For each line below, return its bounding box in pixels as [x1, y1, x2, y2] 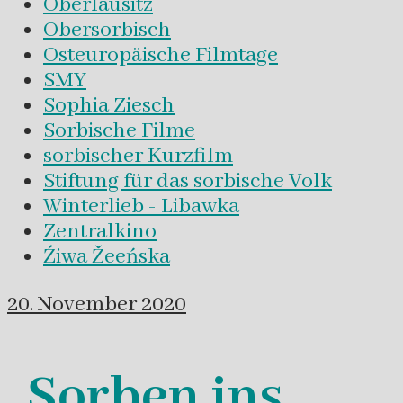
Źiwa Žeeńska [43, 242, 170, 271]
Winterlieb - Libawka [43, 192, 239, 220]
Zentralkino [43, 217, 157, 246]
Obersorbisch [43, 15, 171, 44]
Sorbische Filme [43, 116, 195, 145]
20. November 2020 [7, 291, 186, 319]
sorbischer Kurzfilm [43, 141, 233, 170]
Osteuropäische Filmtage [43, 40, 278, 69]
